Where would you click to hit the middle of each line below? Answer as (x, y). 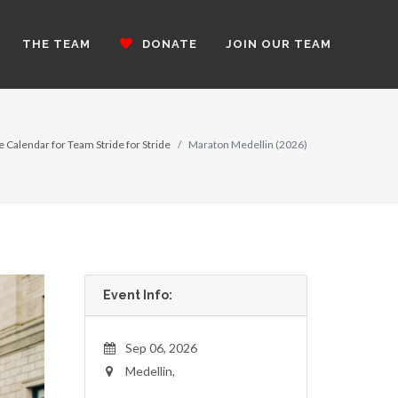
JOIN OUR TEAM (279, 44)
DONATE (168, 44)
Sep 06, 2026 (161, 348)
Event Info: (138, 295)
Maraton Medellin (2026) (248, 144)
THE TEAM (56, 44)
